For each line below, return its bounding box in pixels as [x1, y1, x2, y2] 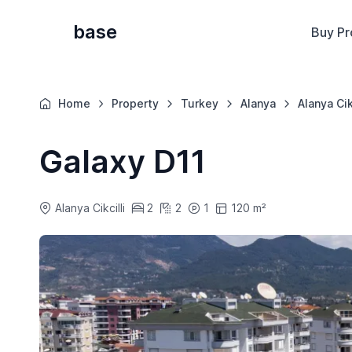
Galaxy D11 [38, 142, 206, 181]
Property [112, 97, 159, 111]
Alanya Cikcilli [54, 201, 125, 215]
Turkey [181, 97, 219, 111]
